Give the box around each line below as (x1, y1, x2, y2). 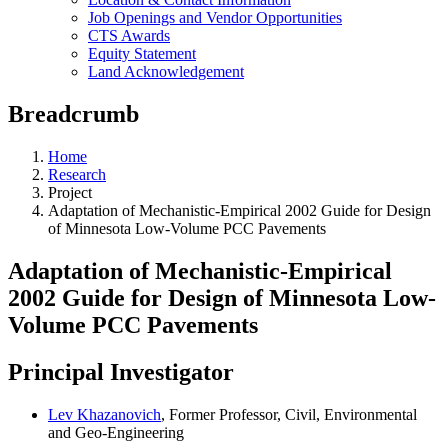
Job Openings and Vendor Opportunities (88, 9, 342, 26)
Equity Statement (88, 45, 196, 62)
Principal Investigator (8, 358, 234, 385)
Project (48, 183, 92, 201)
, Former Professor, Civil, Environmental (161, 405, 417, 423)
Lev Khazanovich (48, 405, 161, 423)
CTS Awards (88, 27, 170, 44)
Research (48, 165, 106, 183)
